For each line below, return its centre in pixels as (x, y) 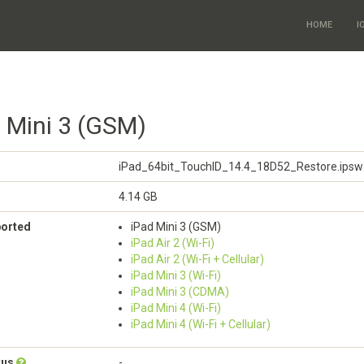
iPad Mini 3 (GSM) (176, 227)
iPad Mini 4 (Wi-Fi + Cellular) (201, 324)
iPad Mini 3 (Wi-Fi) (176, 275)
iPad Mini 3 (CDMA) (180, 292)
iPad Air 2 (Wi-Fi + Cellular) (197, 259)
